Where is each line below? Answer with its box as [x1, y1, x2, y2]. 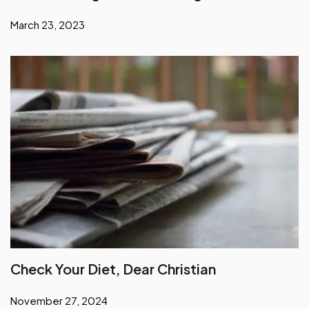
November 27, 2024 [10, 293, 108, 307]
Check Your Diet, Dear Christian [10, 259, 216, 277]
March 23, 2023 [10, 18, 85, 32]
